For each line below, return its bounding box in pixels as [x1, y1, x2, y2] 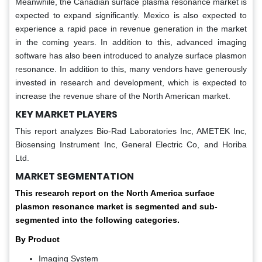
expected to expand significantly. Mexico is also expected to [15, 10, 247, 20]
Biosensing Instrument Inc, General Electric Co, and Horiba [15, 139, 247, 149]
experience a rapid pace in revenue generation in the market [15, 23, 247, 33]
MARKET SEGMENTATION [15, 169, 134, 183]
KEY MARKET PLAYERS [15, 107, 118, 121]
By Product [15, 234, 60, 244]
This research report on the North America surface [15, 188, 215, 198]
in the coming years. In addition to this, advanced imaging [15, 37, 247, 47]
